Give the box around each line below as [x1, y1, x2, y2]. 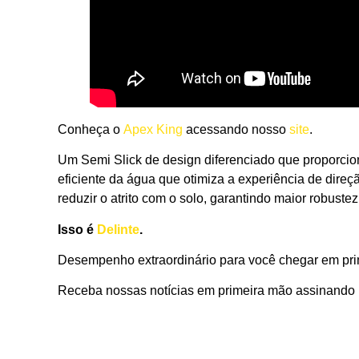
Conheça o [58, 122, 123, 136]
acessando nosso [183, 122, 289, 136]
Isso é [58, 222, 97, 236]
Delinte [97, 222, 139, 236]
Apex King [123, 122, 183, 136]
